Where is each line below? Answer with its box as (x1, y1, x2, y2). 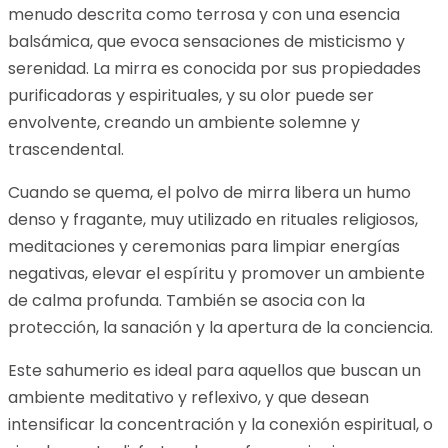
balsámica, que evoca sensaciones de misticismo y (8, 30, 405, 54)
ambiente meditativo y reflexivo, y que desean (8, 386, 369, 410)
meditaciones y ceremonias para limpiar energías (8, 235, 400, 259)
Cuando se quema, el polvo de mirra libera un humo (8, 181, 411, 205)
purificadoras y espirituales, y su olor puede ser (8, 84, 374, 108)
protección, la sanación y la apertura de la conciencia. (8, 316, 433, 340)
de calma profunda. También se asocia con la (8, 289, 365, 313)
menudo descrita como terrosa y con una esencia (8, 3, 400, 27)
